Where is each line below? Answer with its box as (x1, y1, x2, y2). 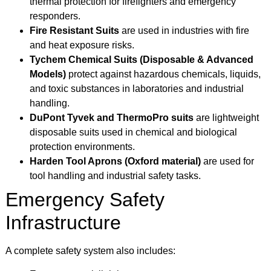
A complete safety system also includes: (5, 246, 175, 256)
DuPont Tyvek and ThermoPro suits (30, 113, 194, 123)
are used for (201, 156, 254, 167)
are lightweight (194, 113, 259, 123)
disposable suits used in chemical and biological (30, 127, 237, 138)
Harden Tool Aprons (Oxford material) (30, 156, 201, 167)
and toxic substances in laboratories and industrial (30, 83, 244, 94)
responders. (30, 11, 80, 22)
